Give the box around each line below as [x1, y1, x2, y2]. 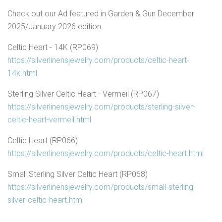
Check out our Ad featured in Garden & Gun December [7, 9, 194, 19]
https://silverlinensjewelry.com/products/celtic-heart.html [7, 149, 204, 159]
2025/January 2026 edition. [7, 22, 103, 32]
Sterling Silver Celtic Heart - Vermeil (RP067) [7, 89, 159, 99]
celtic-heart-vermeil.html [7, 115, 91, 125]
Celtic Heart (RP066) [7, 136, 78, 146]
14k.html [7, 68, 37, 78]
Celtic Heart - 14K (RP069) [7, 43, 98, 53]
